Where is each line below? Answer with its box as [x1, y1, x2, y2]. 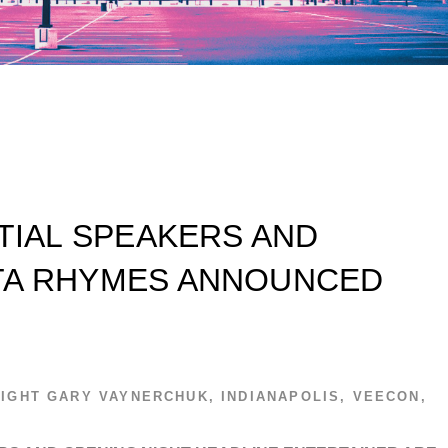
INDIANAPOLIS [221, 389, 341, 405]
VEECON [352, 389, 421, 405]
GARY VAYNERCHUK [47, 389, 209, 405]
